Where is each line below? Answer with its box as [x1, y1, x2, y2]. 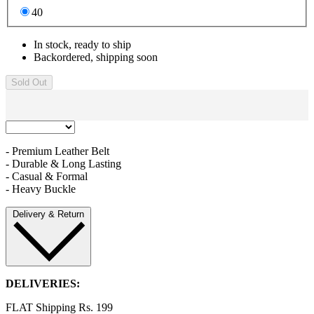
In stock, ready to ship [34, 39, 131, 51]
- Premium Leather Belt [6, 145, 109, 158]
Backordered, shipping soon [34, 51, 158, 64]
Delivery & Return [13, 209, 84, 220]
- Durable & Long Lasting [6, 158, 121, 170]
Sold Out [11, 77, 47, 88]
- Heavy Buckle [6, 183, 76, 196]
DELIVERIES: [6, 277, 80, 289]
